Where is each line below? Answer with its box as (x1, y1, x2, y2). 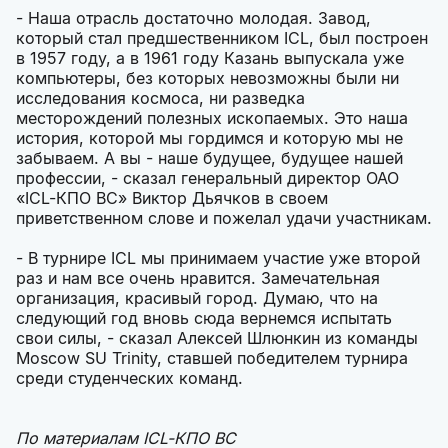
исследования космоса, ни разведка (16, 88, 305, 108)
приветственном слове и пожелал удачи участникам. (16, 208, 432, 228)
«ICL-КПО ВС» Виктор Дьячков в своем (16, 188, 328, 208)
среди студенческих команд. (16, 368, 243, 388)
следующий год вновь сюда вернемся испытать (16, 308, 392, 328)
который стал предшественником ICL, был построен (16, 28, 428, 48)
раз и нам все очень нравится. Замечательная (16, 268, 380, 288)
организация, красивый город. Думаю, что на (16, 288, 378, 308)
